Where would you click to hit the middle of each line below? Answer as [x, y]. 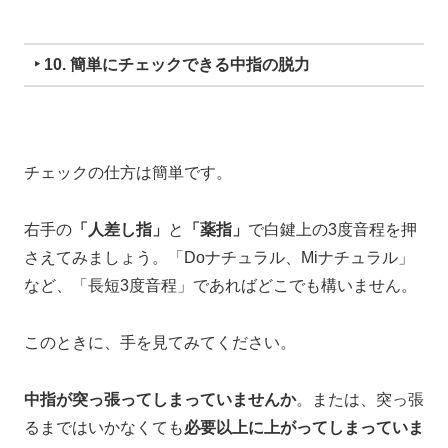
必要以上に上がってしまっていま [304, 427]
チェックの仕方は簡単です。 [128, 173]
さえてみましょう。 [96, 258]
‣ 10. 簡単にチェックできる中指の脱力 [171, 64]
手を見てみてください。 [208, 342]
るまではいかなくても [104, 427]
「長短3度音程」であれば [164, 286]
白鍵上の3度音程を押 [340, 230]
